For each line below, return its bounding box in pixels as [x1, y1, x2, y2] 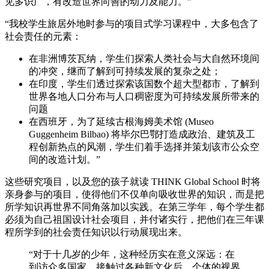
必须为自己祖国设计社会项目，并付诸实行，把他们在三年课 [5, 214, 264, 225]
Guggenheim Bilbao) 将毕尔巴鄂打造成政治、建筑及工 [29, 129, 255, 140]
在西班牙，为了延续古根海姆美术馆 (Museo [29, 116, 214, 127]
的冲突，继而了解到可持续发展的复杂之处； [29, 66, 221, 77]
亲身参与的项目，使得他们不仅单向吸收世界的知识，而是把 [5, 189, 264, 200]
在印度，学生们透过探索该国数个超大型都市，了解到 [29, 79, 259, 89]
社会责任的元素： [5, 31, 82, 42]
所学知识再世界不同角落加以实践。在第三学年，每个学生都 [5, 202, 264, 213]
